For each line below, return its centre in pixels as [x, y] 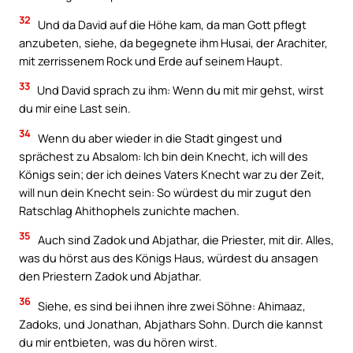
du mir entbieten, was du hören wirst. [118, 342]
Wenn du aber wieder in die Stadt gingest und [159, 137]
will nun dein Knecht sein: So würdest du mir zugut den [165, 192]
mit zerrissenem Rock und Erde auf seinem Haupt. [151, 60]
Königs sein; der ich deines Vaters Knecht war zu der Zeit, [172, 174]
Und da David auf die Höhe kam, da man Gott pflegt [171, 24]
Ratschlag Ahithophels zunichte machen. [129, 210]
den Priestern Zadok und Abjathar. [110, 276]
